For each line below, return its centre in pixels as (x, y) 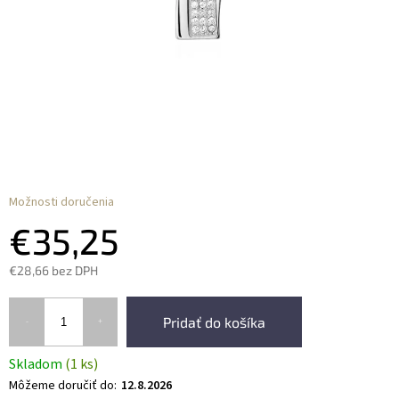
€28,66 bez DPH (53, 270)
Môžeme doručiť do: (63, 385)
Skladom (37, 364)
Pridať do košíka (214, 322)
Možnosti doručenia (61, 202)
